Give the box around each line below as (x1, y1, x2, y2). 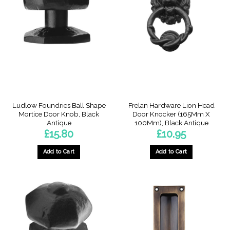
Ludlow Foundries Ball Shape (12, 101, 106, 109)
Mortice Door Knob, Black (18, 109, 99, 118)
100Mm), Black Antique (134, 118, 208, 127)
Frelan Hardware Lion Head (128, 101, 215, 109)
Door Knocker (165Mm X (132, 109, 210, 118)
